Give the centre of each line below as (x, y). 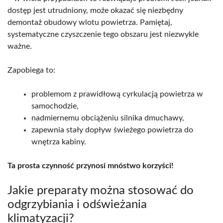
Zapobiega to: (31, 70)
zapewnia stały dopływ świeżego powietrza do (112, 130)
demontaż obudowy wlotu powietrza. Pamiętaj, (90, 22)
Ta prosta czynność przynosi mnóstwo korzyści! (91, 166)
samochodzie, (55, 106)
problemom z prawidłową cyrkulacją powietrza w (117, 94)
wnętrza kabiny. (59, 142)
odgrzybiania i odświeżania (77, 204)
